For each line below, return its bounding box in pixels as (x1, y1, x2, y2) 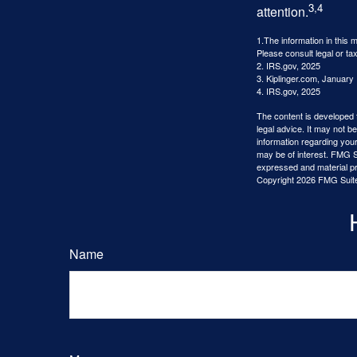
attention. (257, 2, 308, 22)
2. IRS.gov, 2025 (257, 59, 320, 73)
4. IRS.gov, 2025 (257, 84, 320, 98)
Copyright (257, 173, 296, 186)
